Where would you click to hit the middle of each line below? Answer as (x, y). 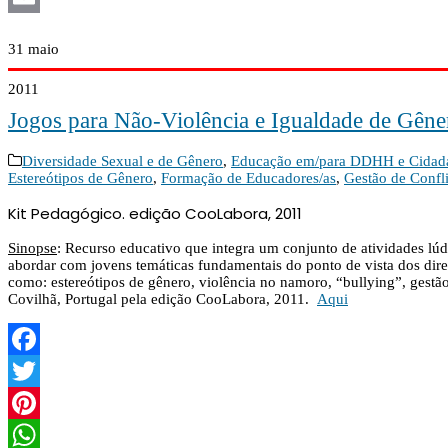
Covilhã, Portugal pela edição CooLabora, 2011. (162, 299)
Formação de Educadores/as (248, 178)
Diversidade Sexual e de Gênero (122, 161)
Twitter (29, 403)
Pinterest (34, 435)
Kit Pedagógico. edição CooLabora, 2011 (155, 214)
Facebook (38, 371)
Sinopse (32, 248)
